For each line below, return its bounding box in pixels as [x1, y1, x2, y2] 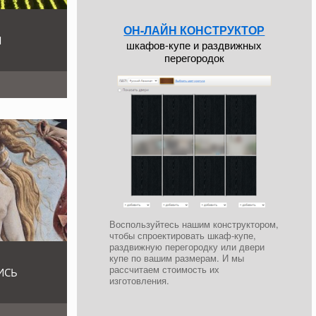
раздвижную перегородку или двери [109, 239, 265, 253]
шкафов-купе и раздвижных [126, 37, 262, 52]
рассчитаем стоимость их [109, 262, 220, 276]
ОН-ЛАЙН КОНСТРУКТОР [123, 21, 265, 38]
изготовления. [109, 273, 170, 287]
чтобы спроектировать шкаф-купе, [109, 228, 257, 242]
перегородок [164, 49, 224, 65]
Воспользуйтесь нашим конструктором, [109, 217, 279, 231]
